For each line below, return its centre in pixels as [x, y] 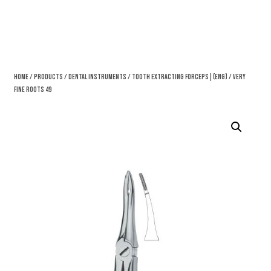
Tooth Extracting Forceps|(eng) [180, 77]
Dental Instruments [98, 77]
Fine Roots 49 [33, 90]
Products [49, 77]
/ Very [237, 77]
